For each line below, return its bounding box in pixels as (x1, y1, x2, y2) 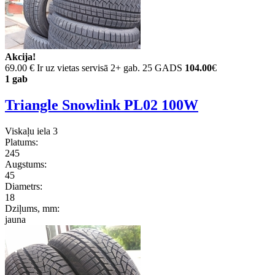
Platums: (5, 137, 38, 148)
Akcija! (5, 52, 36, 63)
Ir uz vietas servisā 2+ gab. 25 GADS (37, 63, 182, 74)
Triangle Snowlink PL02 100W (5, 97, 198, 114)
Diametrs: (5, 181, 42, 192)
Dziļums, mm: (5, 203, 60, 214)
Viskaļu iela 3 (5, 126, 58, 137)
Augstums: (5, 159, 47, 170)
